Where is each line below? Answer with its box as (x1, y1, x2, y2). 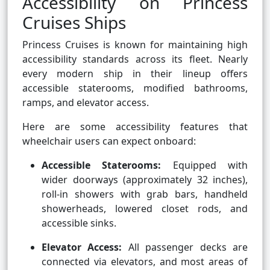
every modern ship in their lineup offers (22, 67, 248, 81)
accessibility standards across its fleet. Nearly (22, 52, 248, 66)
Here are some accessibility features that (22, 120, 248, 134)
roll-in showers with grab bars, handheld (42, 187, 248, 201)
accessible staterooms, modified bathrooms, (22, 81, 248, 95)
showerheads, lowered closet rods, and (42, 202, 248, 216)
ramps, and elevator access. (22, 96, 149, 110)
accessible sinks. (42, 216, 116, 230)
